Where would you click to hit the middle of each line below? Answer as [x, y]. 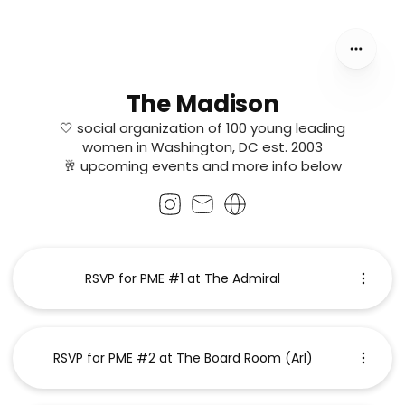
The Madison [202, 104]
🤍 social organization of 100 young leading [202, 128]
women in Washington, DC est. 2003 [202, 147]
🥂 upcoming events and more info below [202, 166]
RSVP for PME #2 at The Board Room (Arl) [183, 358]
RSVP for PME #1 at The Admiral [183, 278]
